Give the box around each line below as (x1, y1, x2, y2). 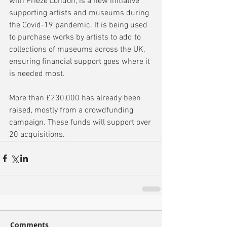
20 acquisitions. (9, 130, 65, 140)
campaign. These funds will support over (9, 118, 153, 128)
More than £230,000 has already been (9, 93, 143, 104)
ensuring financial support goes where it (9, 57, 152, 67)
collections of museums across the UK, (9, 45, 147, 55)
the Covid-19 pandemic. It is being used (9, 20, 149, 31)
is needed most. (9, 69, 65, 80)
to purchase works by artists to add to (9, 32, 143, 43)
